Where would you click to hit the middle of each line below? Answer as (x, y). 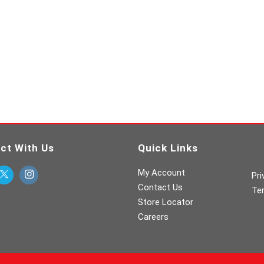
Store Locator (166, 202)
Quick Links (168, 148)
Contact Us (160, 187)
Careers (153, 217)
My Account (161, 173)
